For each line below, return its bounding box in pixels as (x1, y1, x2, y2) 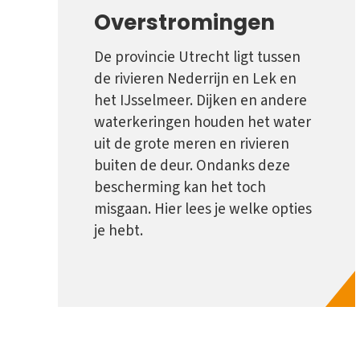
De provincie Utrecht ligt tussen (94, 47, 301, 69)
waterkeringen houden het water (94, 112, 311, 134)
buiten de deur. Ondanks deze (94, 155, 290, 178)
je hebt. (94, 220, 143, 243)
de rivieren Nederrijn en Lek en (94, 68, 297, 91)
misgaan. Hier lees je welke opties (94, 198, 312, 221)
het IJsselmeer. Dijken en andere (94, 90, 307, 112)
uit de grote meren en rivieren (94, 133, 289, 156)
